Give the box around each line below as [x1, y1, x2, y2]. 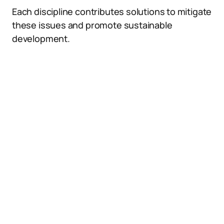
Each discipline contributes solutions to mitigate [12, 5, 212, 17]
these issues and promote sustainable [12, 19, 172, 31]
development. [12, 32, 70, 44]
